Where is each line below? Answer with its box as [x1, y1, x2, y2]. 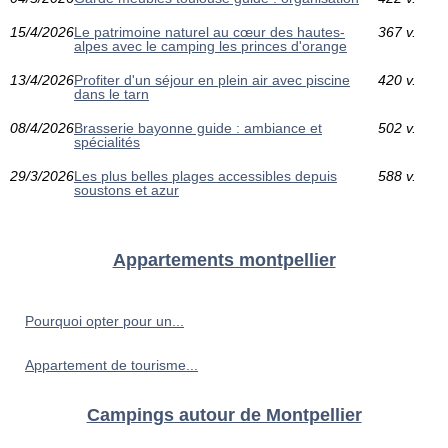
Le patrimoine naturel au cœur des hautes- [74, 23, 345, 40]
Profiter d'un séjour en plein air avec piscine [74, 71, 350, 88]
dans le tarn [74, 85, 149, 102]
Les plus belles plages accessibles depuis [74, 167, 337, 184]
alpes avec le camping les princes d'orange [74, 37, 347, 54]
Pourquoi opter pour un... [25, 312, 184, 329]
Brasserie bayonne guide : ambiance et [74, 119, 322, 136]
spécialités [74, 133, 140, 150]
